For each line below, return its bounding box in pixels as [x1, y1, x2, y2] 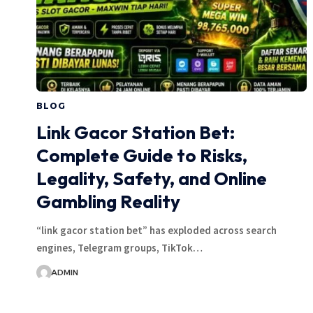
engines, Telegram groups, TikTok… [36, 240, 203, 254]
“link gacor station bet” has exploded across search [36, 223, 277, 237]
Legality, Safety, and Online [36, 166, 267, 190]
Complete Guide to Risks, [36, 143, 247, 167]
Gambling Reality [36, 189, 180, 213]
